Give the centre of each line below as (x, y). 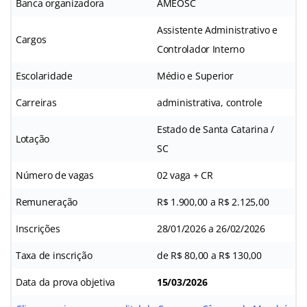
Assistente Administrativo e (217, 29)
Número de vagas (55, 175)
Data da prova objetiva (66, 282)
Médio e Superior (195, 75)
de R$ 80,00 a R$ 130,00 (209, 255)
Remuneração (47, 201)
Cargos (31, 39)
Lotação (33, 138)
